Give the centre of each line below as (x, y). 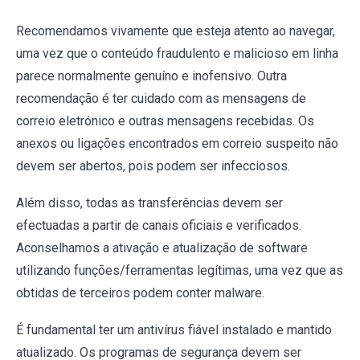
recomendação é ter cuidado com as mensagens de (161, 98)
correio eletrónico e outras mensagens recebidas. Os (165, 121)
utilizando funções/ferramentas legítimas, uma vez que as (180, 270)
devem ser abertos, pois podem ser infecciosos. (153, 166)
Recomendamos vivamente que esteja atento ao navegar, (176, 31)
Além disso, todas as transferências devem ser (149, 202)
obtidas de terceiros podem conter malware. (140, 292)
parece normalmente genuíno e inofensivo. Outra (151, 76)
